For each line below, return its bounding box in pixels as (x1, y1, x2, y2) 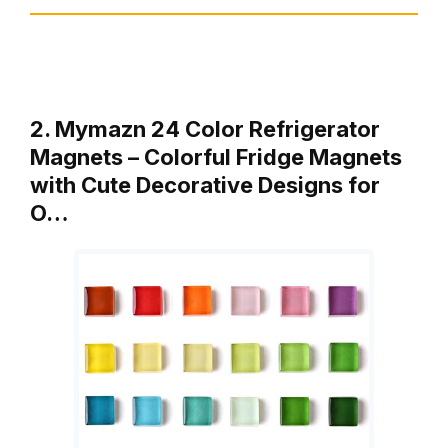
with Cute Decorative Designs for (30, 172, 380, 199)
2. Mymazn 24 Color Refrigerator (30, 116, 380, 143)
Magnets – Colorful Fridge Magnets (30, 144, 402, 171)
